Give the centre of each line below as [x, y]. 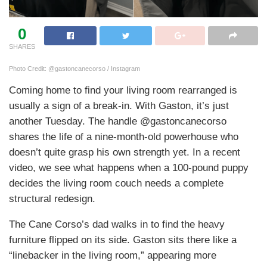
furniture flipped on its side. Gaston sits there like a [123, 240]
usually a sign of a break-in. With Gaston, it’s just [119, 105]
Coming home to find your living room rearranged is [123, 90]
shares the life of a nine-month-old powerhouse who [124, 136]
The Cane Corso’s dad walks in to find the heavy [117, 224]
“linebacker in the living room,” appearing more [113, 255]
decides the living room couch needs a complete [116, 183]
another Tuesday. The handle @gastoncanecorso [118, 121]
